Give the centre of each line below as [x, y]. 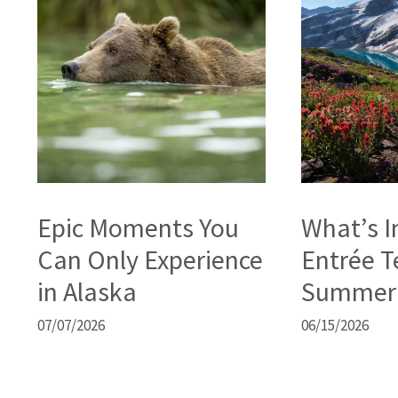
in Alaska [88, 291]
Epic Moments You [139, 227]
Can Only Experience [151, 259]
